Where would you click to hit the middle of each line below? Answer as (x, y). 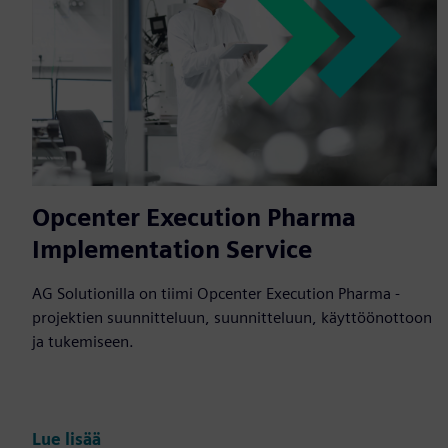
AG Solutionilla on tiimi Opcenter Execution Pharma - (216, 293)
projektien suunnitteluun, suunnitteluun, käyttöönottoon (232, 317)
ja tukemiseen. (83, 341)
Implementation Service (172, 249)
